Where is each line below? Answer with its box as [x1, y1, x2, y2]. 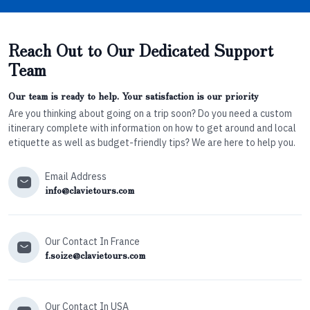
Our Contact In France [45, 235, 140, 248]
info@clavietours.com [45, 183, 134, 197]
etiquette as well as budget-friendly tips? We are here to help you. [8, 136, 295, 149]
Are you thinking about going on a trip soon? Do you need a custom [8, 107, 292, 120]
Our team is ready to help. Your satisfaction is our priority [8, 89, 259, 103]
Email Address [45, 170, 107, 183]
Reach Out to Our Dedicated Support [8, 37, 273, 62]
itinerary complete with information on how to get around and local [8, 122, 296, 135]
